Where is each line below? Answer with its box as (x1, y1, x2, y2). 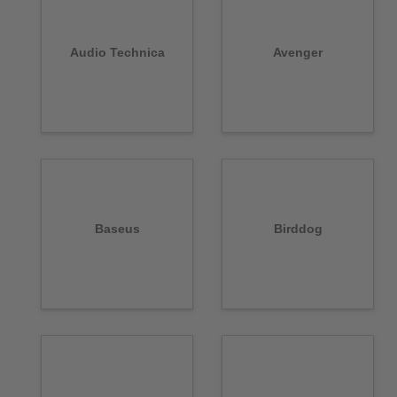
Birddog (273, 222, 323, 237)
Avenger (273, 45, 323, 60)
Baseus (94, 222, 140, 237)
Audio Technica (69, 45, 165, 60)
